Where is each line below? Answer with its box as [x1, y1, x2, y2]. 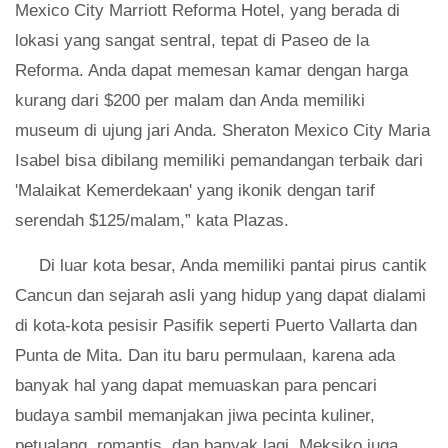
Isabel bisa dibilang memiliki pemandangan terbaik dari [15, 150, 423, 170]
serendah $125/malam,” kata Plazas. [15, 210, 289, 230]
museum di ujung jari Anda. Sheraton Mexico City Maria [15, 120, 430, 140]
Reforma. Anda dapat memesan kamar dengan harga [15, 60, 408, 80]
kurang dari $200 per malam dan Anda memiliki [15, 90, 365, 110]
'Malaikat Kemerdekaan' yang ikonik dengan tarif [15, 180, 375, 200]
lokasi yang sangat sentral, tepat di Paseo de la [15, 30, 369, 50]
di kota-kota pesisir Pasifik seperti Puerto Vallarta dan [15, 315, 417, 335]
